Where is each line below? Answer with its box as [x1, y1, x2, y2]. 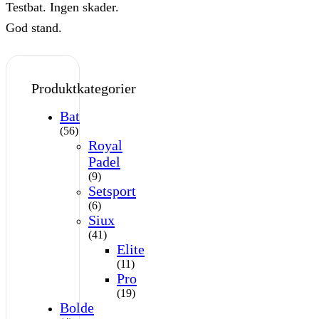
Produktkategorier [31, 80, 136, 96]
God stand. [6, 20, 62, 35]
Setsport [88, 182, 136, 199]
